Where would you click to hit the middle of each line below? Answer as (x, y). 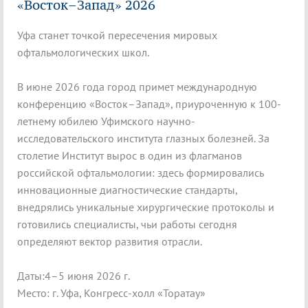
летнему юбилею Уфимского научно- (106, 121)
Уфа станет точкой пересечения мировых (117, 35)
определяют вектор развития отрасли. (110, 242)
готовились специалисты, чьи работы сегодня (127, 224)
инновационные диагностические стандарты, (127, 190)
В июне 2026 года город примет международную (137, 87)
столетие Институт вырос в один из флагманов (130, 156)
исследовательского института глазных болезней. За (143, 139)
